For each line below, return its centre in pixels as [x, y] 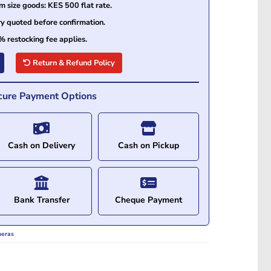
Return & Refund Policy [73, 63]
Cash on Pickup [149, 145]
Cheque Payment [149, 200]
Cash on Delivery [41, 145]
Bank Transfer [41, 200]
